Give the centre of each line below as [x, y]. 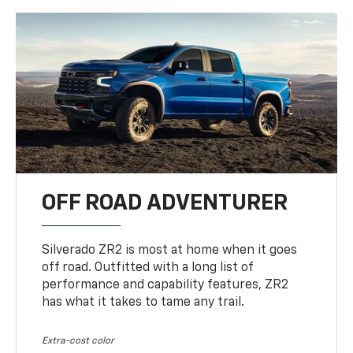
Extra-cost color [78, 341]
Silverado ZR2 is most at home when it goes [170, 250]
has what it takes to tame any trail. [143, 302]
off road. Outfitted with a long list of [148, 268]
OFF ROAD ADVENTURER [165, 203]
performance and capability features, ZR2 [165, 285]
